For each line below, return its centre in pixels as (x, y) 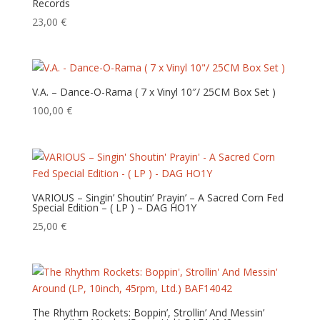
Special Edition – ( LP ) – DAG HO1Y (114, 207)
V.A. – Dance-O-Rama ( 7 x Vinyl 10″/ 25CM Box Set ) (154, 92)
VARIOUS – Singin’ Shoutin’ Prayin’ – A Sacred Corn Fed (157, 197)
